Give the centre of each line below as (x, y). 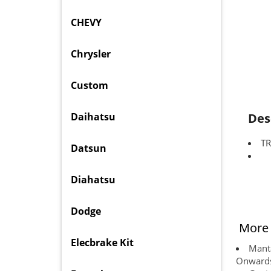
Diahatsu (93, 180)
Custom (90, 86)
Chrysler (91, 54)
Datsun (89, 149)
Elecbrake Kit (102, 243)
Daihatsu (93, 117)
